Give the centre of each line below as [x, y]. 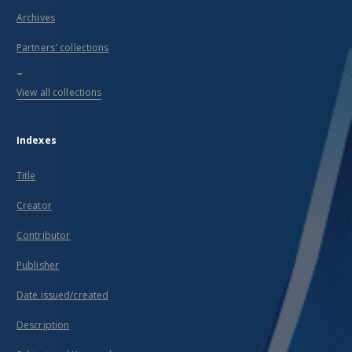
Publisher [38, 265]
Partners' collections [63, 48]
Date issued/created [63, 295]
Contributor [44, 235]
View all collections [59, 92]
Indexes [37, 140]
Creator [34, 205]
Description [43, 325]
